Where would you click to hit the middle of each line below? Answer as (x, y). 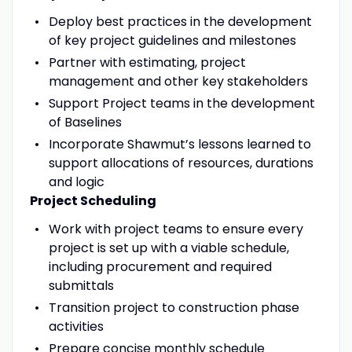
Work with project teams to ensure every (176, 229)
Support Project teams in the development (181, 103)
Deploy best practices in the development (180, 21)
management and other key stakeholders (178, 81)
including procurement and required (160, 266)
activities (76, 326)
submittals (81, 285)
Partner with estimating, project (147, 62)
